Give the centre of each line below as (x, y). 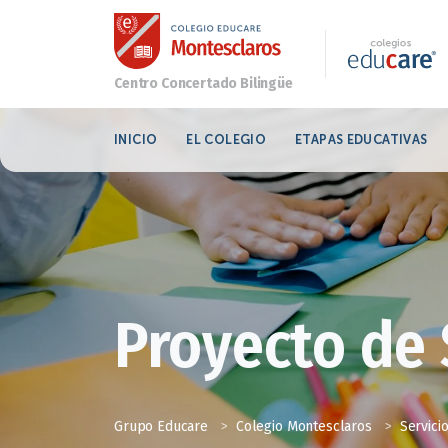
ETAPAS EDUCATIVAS (361, 139)
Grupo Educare (161, 426)
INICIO (136, 139)
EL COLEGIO (226, 139)
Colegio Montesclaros (303, 426)
